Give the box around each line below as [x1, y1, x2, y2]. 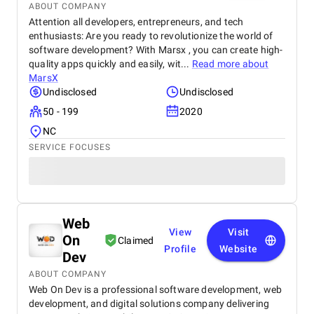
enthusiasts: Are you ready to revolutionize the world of [29, 30, 273, 41]
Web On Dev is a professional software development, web [29, 284, 282, 295]
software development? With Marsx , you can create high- [29, 44, 283, 55]
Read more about [191, 58, 269, 69]
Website [219, 243, 258, 254]
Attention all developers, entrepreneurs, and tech [29, 16, 244, 27]
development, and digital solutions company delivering [29, 298, 270, 309]
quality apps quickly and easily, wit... [29, 58, 192, 69]
